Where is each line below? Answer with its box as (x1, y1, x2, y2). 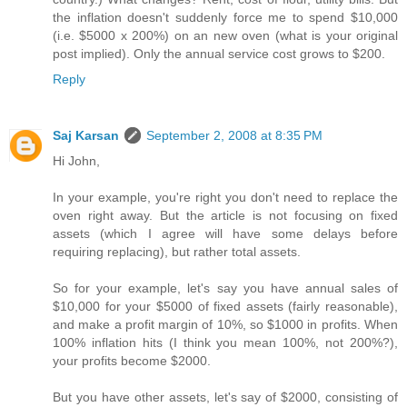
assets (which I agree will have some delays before (53, 226, 398, 242)
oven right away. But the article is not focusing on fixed (53, 208, 398, 223)
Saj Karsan (53, 128, 119, 144)
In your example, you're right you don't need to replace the (53, 190, 398, 205)
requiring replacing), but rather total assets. (53, 244, 301, 260)
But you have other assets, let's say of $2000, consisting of (53, 390, 398, 405)
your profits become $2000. (53, 353, 211, 369)
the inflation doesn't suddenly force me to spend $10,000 (53, 10, 398, 25)
